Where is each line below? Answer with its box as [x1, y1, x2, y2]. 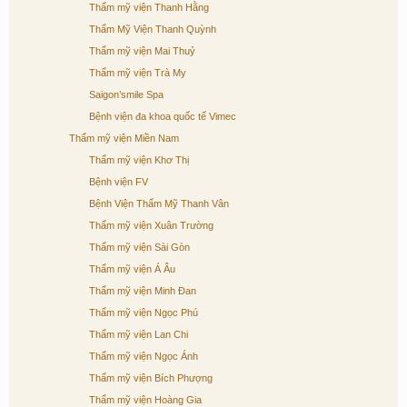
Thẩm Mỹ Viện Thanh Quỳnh [89, 24, 216, 35]
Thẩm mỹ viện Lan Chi [89, 329, 188, 340]
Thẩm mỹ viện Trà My [89, 67, 186, 78]
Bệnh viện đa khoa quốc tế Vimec [89, 111, 236, 122]
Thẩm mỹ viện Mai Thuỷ [89, 45, 195, 56]
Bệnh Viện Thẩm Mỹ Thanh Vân [89, 198, 229, 209]
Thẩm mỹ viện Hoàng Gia [89, 394, 202, 405]
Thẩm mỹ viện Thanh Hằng [89, 2, 209, 13]
